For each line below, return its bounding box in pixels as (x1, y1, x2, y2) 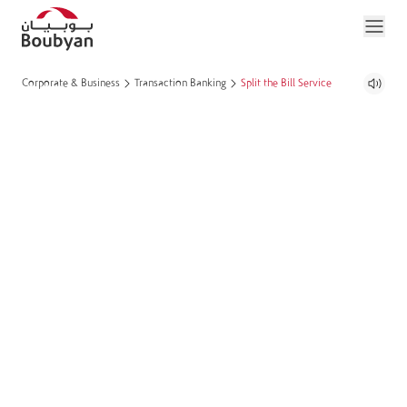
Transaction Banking (134, 77, 226, 89)
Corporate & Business (22, 77, 120, 89)
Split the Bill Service (241, 77, 332, 89)
